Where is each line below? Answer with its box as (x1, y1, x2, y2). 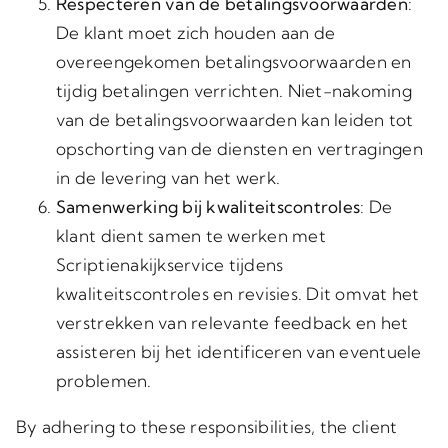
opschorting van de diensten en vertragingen (55, 138, 423, 159)
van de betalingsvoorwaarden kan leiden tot (55, 109, 414, 130)
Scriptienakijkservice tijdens (55, 254, 284, 275)
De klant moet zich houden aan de (55, 22, 336, 43)
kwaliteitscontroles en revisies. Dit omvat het (55, 283, 420, 304)
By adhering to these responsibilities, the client (15, 416, 398, 437)
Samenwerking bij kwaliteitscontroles (55, 196, 361, 217)
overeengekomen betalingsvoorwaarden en (55, 51, 412, 72)
